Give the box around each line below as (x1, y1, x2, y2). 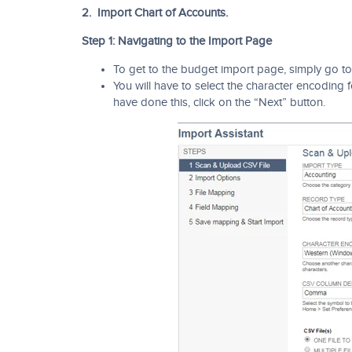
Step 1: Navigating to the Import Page (82, 35, 272, 48)
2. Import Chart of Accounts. (82, 6, 228, 20)
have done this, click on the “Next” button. (113, 96, 325, 109)
